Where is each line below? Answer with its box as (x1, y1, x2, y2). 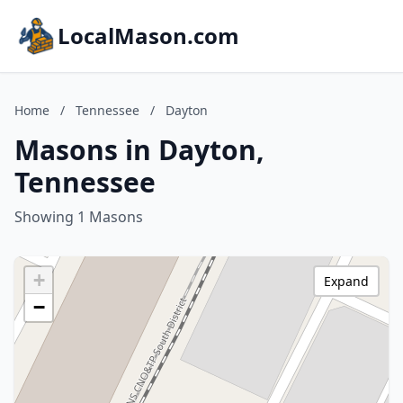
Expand (324, 273, 369, 290)
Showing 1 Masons (14, 207, 143, 227)
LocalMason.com (58, 21, 239, 50)
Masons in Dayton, (14, 131, 264, 168)
